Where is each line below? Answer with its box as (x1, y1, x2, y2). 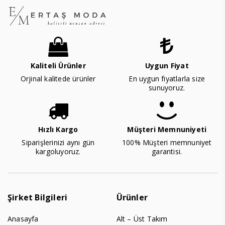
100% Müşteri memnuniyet (122, 138, 212, 148)
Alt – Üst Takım (116, 214, 168, 224)
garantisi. (152, 147, 182, 157)
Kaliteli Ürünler (30, 61, 86, 71)
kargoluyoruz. (35, 147, 81, 157)
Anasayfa (8, 214, 39, 224)
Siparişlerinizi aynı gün (22, 138, 95, 148)
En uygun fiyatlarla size (129, 74, 205, 84)
